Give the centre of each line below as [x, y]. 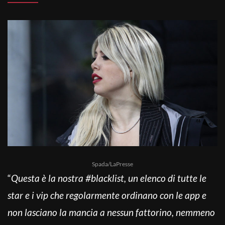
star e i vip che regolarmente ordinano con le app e [107, 195]
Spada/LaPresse [113, 164]
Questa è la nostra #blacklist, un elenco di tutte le [109, 178]
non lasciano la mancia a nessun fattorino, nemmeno [111, 212]
